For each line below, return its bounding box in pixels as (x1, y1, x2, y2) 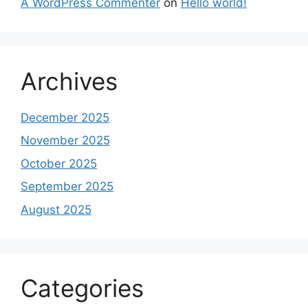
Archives (21, 66, 118, 96)
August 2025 (21, 202, 91, 217)
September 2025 (21, 179, 113, 194)
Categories (21, 273, 144, 302)
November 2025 (21, 133, 110, 148)
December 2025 (21, 110, 109, 124)
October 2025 (21, 156, 97, 170)
